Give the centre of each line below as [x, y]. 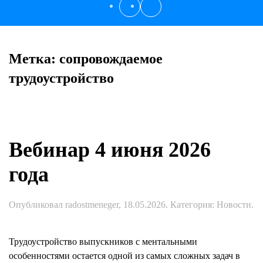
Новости [234, 205]
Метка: [34, 59]
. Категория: [191, 205]
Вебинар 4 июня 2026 [110, 150]
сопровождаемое [111, 59]
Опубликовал [37, 205]
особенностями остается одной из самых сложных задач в [124, 256]
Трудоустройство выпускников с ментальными [103, 242]
